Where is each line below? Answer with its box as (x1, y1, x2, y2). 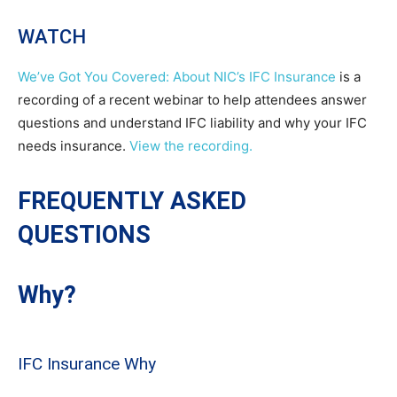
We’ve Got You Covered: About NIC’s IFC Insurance (18, 68, 336, 85)
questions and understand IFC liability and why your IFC (18, 114, 367, 131)
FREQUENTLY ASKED (18, 187, 246, 215)
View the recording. (129, 137, 253, 154)
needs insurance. (18, 137, 129, 154)
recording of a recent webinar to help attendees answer (18, 91, 367, 108)
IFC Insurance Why (18, 354, 156, 374)
